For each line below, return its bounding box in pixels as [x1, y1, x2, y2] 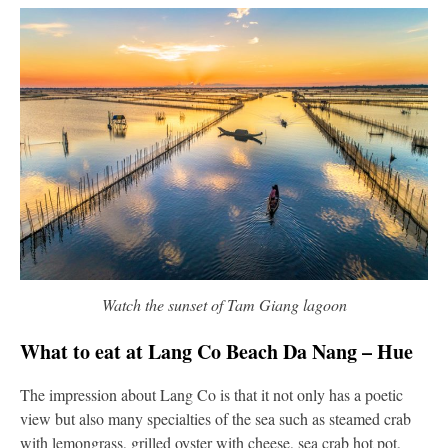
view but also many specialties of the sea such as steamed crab [20, 407, 411, 429]
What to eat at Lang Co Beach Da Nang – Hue [20, 336, 413, 366]
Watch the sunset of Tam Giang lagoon [101, 293, 347, 315]
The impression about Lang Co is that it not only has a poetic [20, 383, 403, 405]
